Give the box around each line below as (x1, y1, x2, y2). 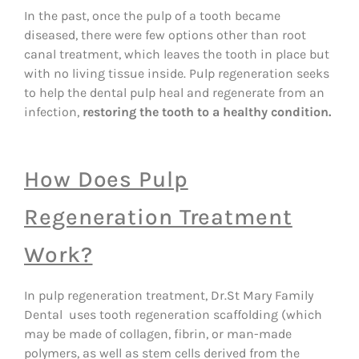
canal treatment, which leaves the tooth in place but (24, 46, 329, 62)
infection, (24, 103, 83, 119)
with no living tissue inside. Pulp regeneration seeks (24, 65, 329, 81)
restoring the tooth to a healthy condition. (83, 103, 331, 119)
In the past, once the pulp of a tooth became (24, 7, 280, 23)
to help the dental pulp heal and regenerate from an (24, 84, 325, 100)
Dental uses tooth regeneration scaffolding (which (24, 306, 322, 322)
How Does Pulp (24, 165, 188, 192)
